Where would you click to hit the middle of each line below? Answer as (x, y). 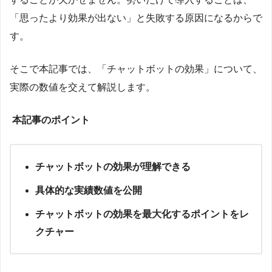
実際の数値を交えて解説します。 (83, 87)
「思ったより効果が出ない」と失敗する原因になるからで (136, 18)
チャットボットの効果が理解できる (113, 166)
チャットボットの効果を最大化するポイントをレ (142, 214)
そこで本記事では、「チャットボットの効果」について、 (136, 69)
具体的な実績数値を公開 (89, 190)
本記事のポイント (50, 120)
